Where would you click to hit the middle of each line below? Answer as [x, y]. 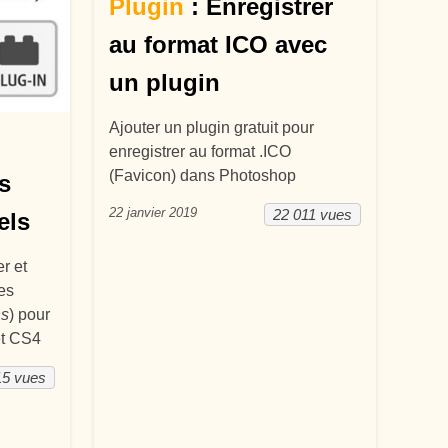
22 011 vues [312, 214]
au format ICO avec [217, 44]
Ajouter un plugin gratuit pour [211, 127]
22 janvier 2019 [152, 212]
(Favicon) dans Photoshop [202, 175]
